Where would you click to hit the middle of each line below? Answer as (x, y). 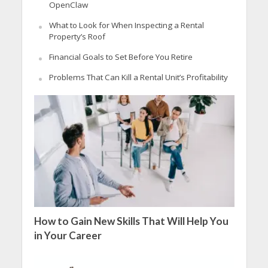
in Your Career (68, 236)
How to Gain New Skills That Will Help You (131, 221)
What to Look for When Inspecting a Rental (126, 25)
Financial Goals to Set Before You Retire (121, 57)
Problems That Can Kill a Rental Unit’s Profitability (138, 77)
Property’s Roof (77, 36)
